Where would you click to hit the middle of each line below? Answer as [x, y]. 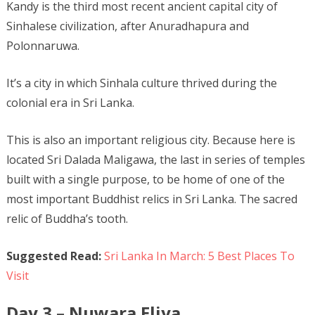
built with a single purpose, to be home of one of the [145, 179]
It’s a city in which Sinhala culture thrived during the [141, 83]
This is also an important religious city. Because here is [150, 140]
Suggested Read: [53, 256]
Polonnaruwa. [43, 45]
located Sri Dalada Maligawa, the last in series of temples [155, 159]
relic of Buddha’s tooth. [67, 218]
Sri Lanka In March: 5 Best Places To [199, 256]
